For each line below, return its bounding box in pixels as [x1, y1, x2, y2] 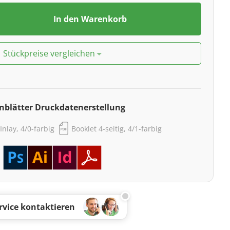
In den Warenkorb [53, 13, 127, 25]
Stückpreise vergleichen [3, 48, 95, 60]
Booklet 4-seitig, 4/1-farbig [71, 123, 162, 133]
